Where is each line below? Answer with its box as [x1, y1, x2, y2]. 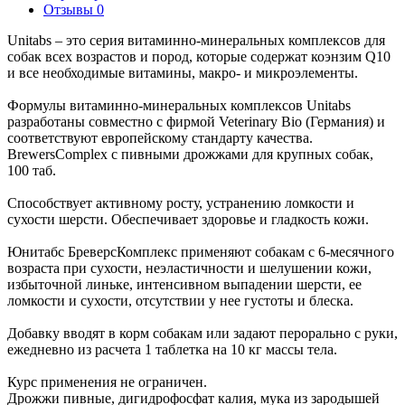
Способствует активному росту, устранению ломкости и [7, 195, 354, 212]
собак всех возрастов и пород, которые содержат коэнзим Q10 [7, 49, 391, 65]
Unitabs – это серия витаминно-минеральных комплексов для [7, 33, 385, 49]
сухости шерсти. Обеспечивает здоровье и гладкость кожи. [7, 212, 369, 228]
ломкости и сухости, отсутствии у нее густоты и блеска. [7, 293, 357, 309]
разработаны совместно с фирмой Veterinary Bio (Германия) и [7, 114, 385, 130]
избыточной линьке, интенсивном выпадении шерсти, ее [7, 277, 362, 293]
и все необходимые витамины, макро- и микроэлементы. [7, 65, 358, 81]
